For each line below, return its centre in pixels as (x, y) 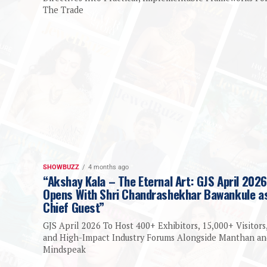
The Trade (63, 10)
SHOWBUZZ (61, 167)
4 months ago (108, 167)
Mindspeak (64, 250)
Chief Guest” (74, 207)
